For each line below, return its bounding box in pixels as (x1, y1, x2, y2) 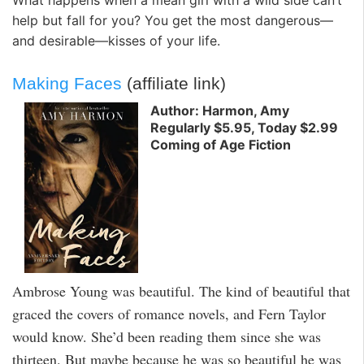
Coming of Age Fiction (150, 136, 291, 153)
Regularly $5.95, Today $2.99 (150, 119, 338, 136)
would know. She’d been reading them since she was (12, 327, 321, 347)
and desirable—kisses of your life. (12, 32, 220, 49)
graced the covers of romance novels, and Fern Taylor (12, 304, 326, 324)
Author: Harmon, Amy (150, 102, 289, 119)
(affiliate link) (122, 74, 226, 93)
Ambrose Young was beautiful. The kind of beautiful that (12, 281, 350, 301)
